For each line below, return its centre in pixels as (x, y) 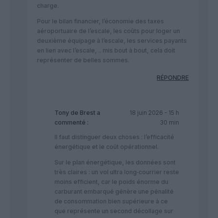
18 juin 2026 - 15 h (154, 113)
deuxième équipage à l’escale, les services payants (112, 41)
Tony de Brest (75, 113)
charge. (48, 6)
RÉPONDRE (173, 78)
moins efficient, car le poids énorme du (111, 182)
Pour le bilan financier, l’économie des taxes (100, 21)
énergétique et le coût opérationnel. (107, 147)
